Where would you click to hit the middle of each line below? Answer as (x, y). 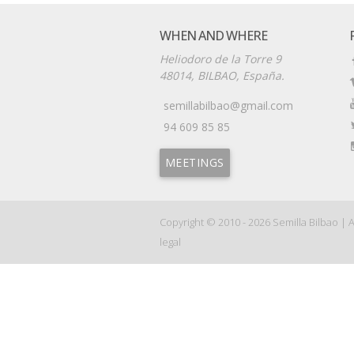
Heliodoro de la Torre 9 (220, 59)
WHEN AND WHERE (213, 36)
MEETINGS (194, 163)
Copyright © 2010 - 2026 (216, 222)
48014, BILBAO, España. (222, 76)
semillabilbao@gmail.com (228, 106)
